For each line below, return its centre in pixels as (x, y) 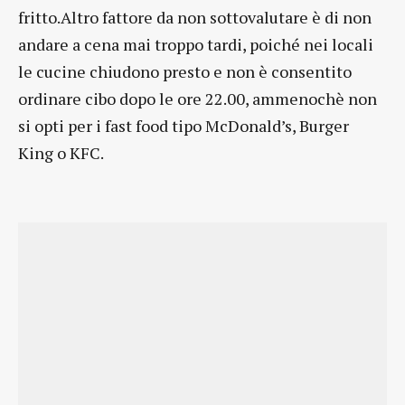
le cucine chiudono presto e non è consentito (185, 71)
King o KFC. (61, 152)
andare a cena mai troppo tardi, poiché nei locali (196, 44)
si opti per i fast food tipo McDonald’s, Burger (184, 125)
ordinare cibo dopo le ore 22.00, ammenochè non (198, 98)
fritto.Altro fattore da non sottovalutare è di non (195, 17)
